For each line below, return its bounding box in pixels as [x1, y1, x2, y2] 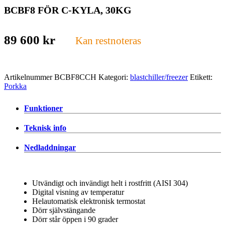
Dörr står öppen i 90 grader [32, 214, 118, 223]
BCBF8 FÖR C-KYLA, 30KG [4, 4, 132, 16]
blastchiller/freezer [130, 72, 188, 81]
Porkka [4, 81, 27, 90]
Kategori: [98, 72, 130, 81]
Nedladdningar [24, 143, 76, 152]
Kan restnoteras [75, 34, 141, 46]
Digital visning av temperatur [32, 187, 124, 196]
